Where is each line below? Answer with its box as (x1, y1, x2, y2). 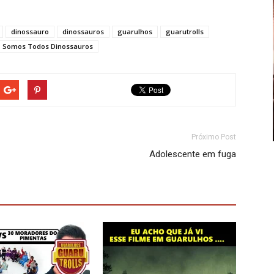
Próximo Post (191, 133, 236, 141)
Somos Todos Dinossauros (2, 42, 93, 51)
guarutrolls (166, 27, 204, 36)
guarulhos (117, 27, 152, 36)
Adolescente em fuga (149, 149, 236, 160)
